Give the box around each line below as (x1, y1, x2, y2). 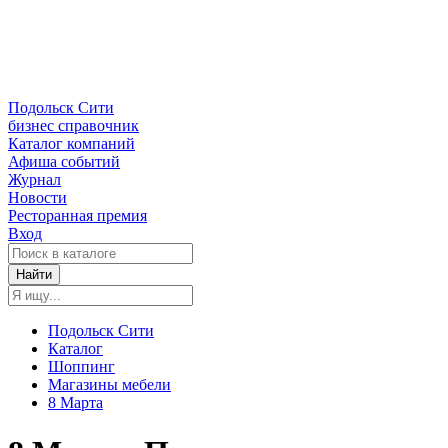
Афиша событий (8, 153, 120, 171)
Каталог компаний (8, 135, 135, 153)
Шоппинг (48, 358, 115, 376)
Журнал (8, 171, 61, 189)
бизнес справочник (8, 117, 139, 135)
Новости (8, 189, 67, 207)
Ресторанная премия (8, 207, 147, 225)
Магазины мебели (48, 376, 171, 394)
